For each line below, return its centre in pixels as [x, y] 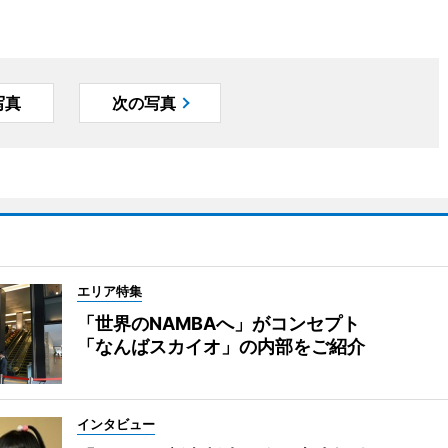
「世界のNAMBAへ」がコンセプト [218, 324]
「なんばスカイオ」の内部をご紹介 [220, 347]
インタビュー [115, 424]
